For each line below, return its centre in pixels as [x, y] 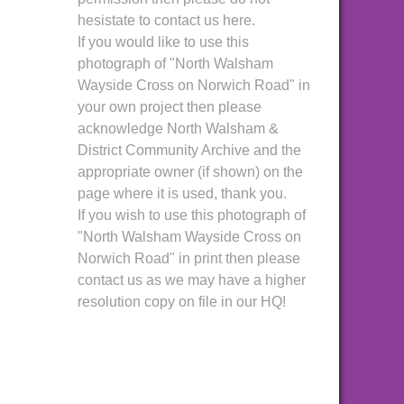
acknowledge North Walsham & [178, 129]
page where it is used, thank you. [182, 193]
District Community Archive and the [189, 150]
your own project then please [170, 107]
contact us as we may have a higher [192, 280]
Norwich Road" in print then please [189, 258]
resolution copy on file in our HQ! [182, 302]
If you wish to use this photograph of [192, 215]
